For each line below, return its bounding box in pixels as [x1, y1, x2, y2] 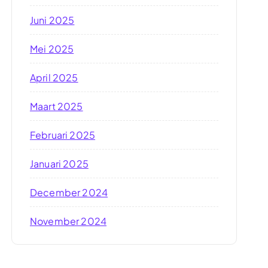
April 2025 [29, 71, 78, 84]
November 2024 [29, 215, 107, 227]
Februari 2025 [29, 129, 96, 141]
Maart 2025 [29, 100, 83, 112]
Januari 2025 [29, 157, 89, 170]
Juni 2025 [29, 14, 75, 26]
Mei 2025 [29, 42, 74, 55]
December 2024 [29, 186, 108, 199]
